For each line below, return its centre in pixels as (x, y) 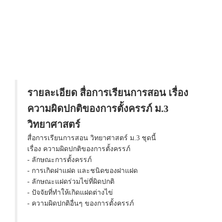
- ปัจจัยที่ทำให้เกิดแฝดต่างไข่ (70, 193)
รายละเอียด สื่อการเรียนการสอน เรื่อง (108, 93)
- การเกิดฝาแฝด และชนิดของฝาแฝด (83, 171)
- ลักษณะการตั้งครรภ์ (59, 160)
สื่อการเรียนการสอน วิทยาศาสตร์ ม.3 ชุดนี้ (92, 138)
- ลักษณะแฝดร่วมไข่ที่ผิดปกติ (71, 182)
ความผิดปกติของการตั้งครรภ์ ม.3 (98, 109)
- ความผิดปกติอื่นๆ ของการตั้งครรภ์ (81, 203)
